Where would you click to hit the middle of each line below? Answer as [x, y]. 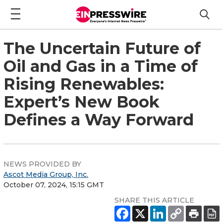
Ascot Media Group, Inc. [46, 174]
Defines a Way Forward [99, 119]
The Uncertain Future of [102, 48]
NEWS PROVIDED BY [42, 164]
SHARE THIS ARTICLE [154, 200]
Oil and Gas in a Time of [101, 66]
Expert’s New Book [82, 102]
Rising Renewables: [84, 84]
